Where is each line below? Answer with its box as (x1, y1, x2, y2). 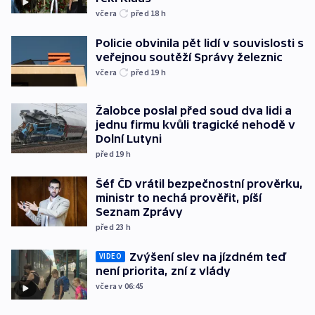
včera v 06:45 (96, 280, 144, 291)
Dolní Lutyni (96, 131, 162, 145)
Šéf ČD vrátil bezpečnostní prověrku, (96, 176, 303, 190)
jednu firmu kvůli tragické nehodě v (96, 117, 295, 131)
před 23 (96, 221, 126, 232)
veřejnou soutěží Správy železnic (96, 51, 283, 64)
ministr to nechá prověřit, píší (96, 191, 262, 204)
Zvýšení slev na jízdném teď (129, 250, 286, 263)
